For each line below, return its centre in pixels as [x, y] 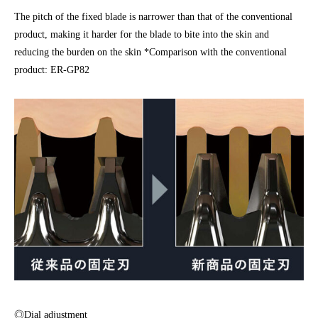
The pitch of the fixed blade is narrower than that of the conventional [153, 17]
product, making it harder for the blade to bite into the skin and [142, 35]
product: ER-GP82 [52, 70]
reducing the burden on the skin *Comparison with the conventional [150, 53]
